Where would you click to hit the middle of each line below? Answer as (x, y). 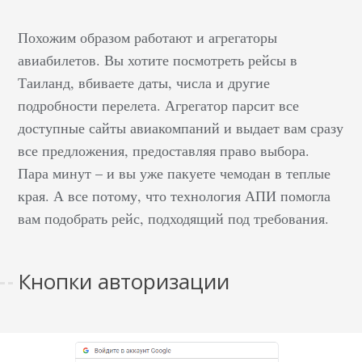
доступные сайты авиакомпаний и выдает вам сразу (181, 127)
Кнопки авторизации (124, 281)
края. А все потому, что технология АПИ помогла (175, 195)
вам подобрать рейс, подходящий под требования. (174, 218)
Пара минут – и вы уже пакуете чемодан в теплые (175, 173)
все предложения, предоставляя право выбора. (164, 150)
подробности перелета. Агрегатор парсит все (159, 105)
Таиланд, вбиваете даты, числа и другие (144, 82)
